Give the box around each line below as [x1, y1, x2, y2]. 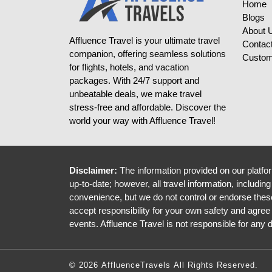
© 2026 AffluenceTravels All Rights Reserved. [69, 260, 258, 270]
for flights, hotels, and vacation [69, 62, 189, 72]
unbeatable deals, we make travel [69, 89, 202, 99]
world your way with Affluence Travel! [69, 115, 216, 126]
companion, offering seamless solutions [69, 49, 226, 59]
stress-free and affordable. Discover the [69, 102, 226, 112]
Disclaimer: [69, 165, 117, 175]
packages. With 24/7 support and [69, 75, 199, 86]
